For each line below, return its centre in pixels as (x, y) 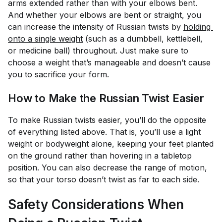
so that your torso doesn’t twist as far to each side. (104, 179)
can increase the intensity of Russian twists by (96, 27)
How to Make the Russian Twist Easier (106, 98)
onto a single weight (45, 39)
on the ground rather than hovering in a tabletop (100, 156)
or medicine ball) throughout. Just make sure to (98, 51)
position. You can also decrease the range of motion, (108, 167)
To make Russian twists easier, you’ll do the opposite (107, 120)
